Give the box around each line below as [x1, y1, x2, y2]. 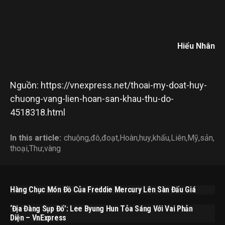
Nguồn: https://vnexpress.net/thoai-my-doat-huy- [10, 80, 207, 91]
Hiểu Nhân [177, 41, 215, 51]
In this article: [10, 133, 61, 143]
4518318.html [10, 107, 65, 118]
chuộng [64, 133, 89, 143]
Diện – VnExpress [10, 213, 66, 223]
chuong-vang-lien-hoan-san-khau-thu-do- [10, 93, 174, 104]
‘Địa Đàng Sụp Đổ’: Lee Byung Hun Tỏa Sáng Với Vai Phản [10, 204, 193, 214]
